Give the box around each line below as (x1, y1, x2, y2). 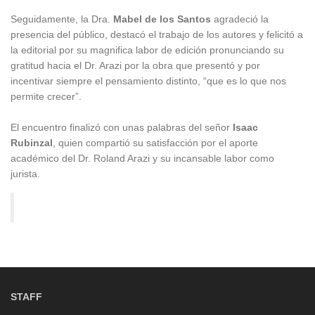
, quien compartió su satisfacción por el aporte (53, 136, 258, 148)
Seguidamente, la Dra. (11, 13, 113, 25)
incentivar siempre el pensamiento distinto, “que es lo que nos (11, 75, 286, 86)
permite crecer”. (11, 90, 82, 102)
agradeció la (211, 13, 269, 25)
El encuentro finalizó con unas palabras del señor (11, 121, 233, 133)
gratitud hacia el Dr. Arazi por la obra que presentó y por (11, 59, 260, 71)
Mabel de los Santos (113, 13, 211, 25)
